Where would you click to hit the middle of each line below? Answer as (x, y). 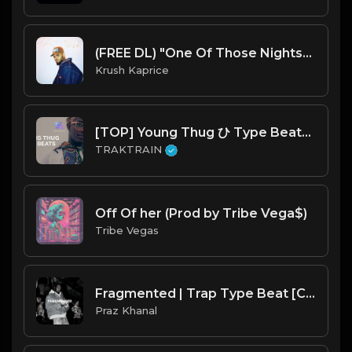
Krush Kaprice (132, 70)
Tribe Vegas (127, 230)
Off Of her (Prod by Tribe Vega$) (201, 213)
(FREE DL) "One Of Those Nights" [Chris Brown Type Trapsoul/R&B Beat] (307, 53)
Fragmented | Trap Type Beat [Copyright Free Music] (310, 293)
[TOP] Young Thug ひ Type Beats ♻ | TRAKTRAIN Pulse (306, 132)
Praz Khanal (126, 310)
